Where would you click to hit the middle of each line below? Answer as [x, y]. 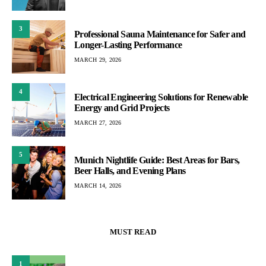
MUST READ [133, 232]
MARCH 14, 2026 [98, 186]
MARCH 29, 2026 [98, 60]
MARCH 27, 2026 [98, 123]
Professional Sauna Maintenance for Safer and [160, 34]
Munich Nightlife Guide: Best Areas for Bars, [157, 160]
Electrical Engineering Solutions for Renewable [161, 97]
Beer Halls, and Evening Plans [130, 171]
